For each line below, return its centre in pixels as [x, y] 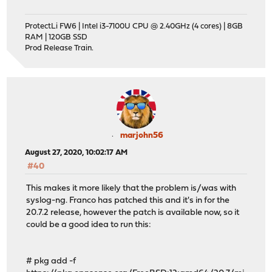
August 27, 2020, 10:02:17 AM [76, 152]
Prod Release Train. [59, 48]
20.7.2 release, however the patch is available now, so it [133, 212]
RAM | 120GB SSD [56, 37]
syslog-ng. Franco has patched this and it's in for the [128, 200]
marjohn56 [141, 135]
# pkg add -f [51, 261]
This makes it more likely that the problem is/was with [131, 188]
